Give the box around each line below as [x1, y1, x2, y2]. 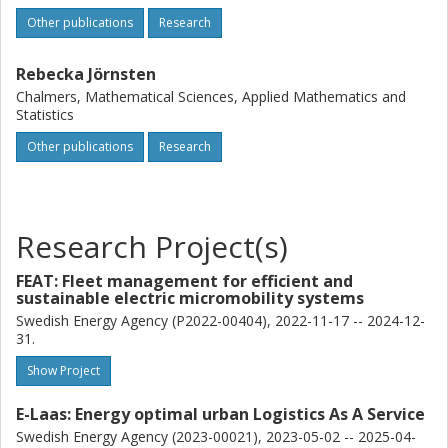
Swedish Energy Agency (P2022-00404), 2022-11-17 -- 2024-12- [16, 311, 425, 330]
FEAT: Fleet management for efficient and [16, 270, 353, 292]
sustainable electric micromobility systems [16, 287, 364, 309]
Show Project [27, 362, 100, 379]
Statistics [16, 105, 74, 124]
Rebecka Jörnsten [16, 63, 156, 85]
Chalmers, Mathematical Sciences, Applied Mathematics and [16, 87, 406, 106]
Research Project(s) [16, 226, 288, 267]
